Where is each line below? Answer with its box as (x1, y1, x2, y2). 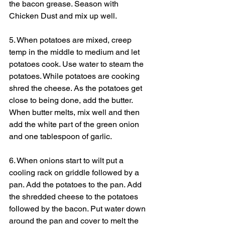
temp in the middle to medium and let (9, 47, 142, 57)
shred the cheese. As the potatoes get (9, 83, 144, 93)
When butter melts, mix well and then (9, 107, 142, 118)
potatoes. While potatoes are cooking (9, 71, 142, 81)
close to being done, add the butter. (9, 95, 135, 105)
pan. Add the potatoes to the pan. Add (9, 180, 144, 190)
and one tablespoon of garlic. (9, 132, 112, 142)
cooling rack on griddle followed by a (9, 168, 141, 178)
